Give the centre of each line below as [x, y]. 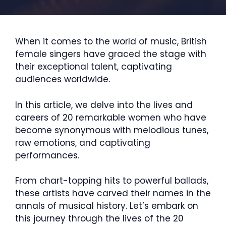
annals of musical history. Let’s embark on [107, 206]
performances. [47, 155]
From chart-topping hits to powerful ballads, [112, 181]
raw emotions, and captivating [83, 143]
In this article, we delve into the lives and [104, 105]
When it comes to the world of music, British [111, 41]
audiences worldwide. [63, 79]
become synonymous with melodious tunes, [112, 130]
